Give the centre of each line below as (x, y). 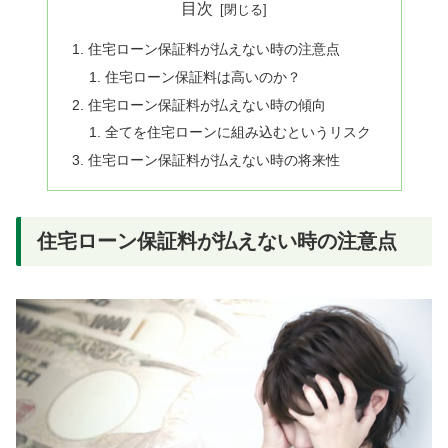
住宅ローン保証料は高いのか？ (203, 76)
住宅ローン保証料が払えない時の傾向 (206, 104)
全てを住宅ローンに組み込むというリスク (238, 132)
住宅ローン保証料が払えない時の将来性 (213, 160)
